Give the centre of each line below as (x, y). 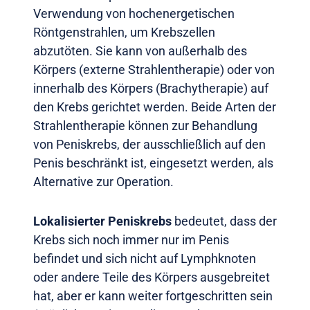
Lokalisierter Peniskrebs (102, 221)
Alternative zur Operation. (103, 182)
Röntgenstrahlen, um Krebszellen (124, 33)
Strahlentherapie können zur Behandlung (145, 126)
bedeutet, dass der (224, 221)
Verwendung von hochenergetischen (134, 14)
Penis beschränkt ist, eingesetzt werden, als (153, 163)
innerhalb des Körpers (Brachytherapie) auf (151, 89)
